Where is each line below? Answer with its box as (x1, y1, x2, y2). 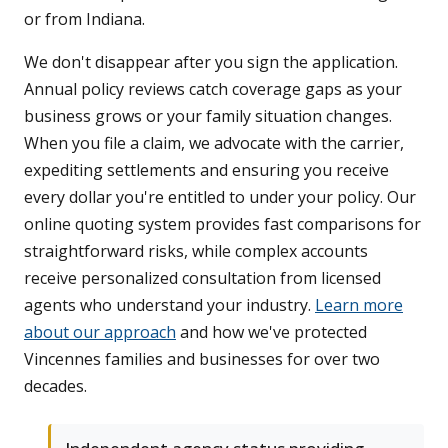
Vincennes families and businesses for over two (24, 348, 380, 371)
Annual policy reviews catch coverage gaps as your (24, 78, 402, 101)
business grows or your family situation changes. (24, 105, 392, 128)
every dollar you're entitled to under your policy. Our (24, 186, 416, 209)
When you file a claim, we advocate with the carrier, (24, 132, 404, 155)
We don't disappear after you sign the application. (24, 51, 398, 74)
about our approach (24, 321, 176, 344)
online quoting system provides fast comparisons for (24, 213, 421, 236)
